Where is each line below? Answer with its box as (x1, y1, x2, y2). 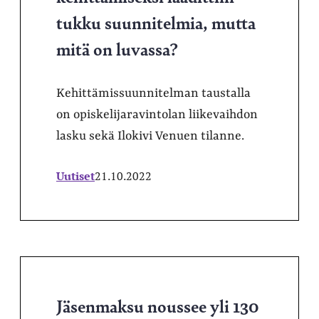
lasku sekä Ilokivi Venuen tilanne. (56, 128, 244, 143)
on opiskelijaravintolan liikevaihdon (56, 107, 258, 122)
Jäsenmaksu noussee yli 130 (56, 293, 259, 318)
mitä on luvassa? (56, 36, 178, 61)
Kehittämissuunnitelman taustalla (56, 85, 251, 100)
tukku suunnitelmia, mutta (56, 9, 256, 34)
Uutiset (56, 167, 95, 184)
